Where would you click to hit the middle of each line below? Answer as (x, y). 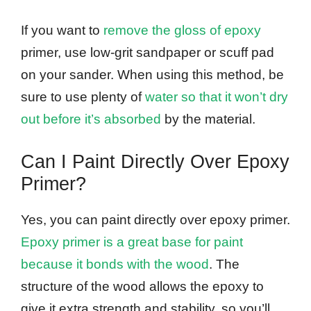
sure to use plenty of (83, 97)
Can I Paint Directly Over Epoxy (155, 161)
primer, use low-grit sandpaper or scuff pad (148, 53)
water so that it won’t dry (217, 97)
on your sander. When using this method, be (152, 75)
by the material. (208, 119)
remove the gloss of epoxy (182, 31)
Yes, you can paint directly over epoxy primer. (155, 219)
